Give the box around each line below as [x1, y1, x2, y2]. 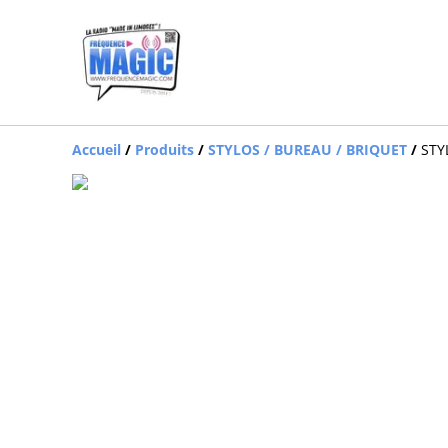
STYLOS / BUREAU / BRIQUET [208, 139, 407, 159]
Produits [135, 139, 194, 159]
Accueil [72, 139, 121, 159]
